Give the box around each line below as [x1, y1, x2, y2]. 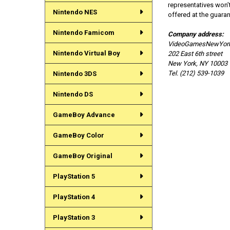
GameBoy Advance [52, 110, 115, 119]
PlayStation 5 [52, 172, 95, 180]
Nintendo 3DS [52, 69, 97, 78]
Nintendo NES [52, 8, 97, 16]
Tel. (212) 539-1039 [167, 69, 224, 78]
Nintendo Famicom [52, 28, 114, 36]
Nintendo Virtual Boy [52, 49, 120, 57]
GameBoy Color [52, 131, 104, 139]
